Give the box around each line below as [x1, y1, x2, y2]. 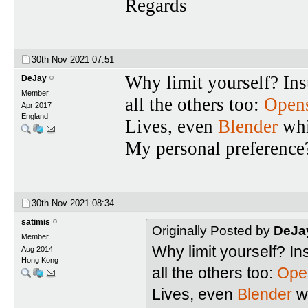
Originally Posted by [152, 223, 274, 238]
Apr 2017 [21, 101, 52, 109]
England [21, 112, 48, 120]
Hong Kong [21, 255, 58, 264]
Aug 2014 [21, 244, 53, 253]
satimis [21, 217, 50, 227]
